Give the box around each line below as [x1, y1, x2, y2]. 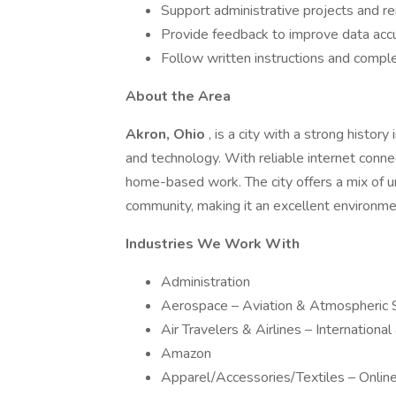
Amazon [161, 344, 211, 363]
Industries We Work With [126, 234, 300, 254]
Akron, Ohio [126, 125, 209, 144]
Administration [161, 272, 250, 292]
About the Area [126, 87, 231, 106]
